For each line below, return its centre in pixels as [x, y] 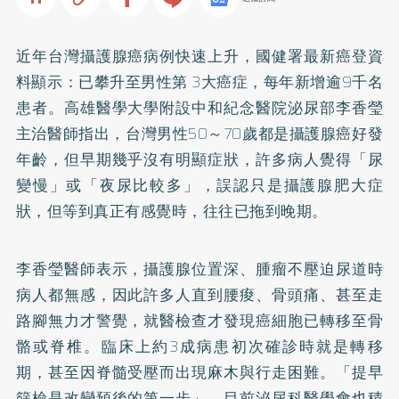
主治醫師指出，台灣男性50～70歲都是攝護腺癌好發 [199, 133]
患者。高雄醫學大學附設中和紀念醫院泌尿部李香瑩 [199, 107]
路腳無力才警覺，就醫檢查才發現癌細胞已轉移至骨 [199, 320]
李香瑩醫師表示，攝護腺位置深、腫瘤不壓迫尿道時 [199, 269]
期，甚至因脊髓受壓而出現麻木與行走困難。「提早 [199, 372]
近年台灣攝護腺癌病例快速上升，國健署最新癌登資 [199, 56]
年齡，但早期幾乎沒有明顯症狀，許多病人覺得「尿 [199, 159]
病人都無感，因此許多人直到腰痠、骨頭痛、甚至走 [199, 294]
